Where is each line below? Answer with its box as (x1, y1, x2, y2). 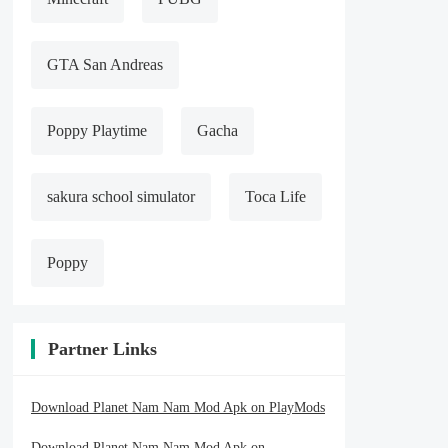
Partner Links (48, 339, 157, 359)
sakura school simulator (47, 188, 195, 205)
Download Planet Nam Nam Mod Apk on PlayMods (31, 400, 325, 415)
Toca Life (245, 188, 306, 205)
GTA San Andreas (47, 56, 163, 73)
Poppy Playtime (47, 122, 147, 139)
